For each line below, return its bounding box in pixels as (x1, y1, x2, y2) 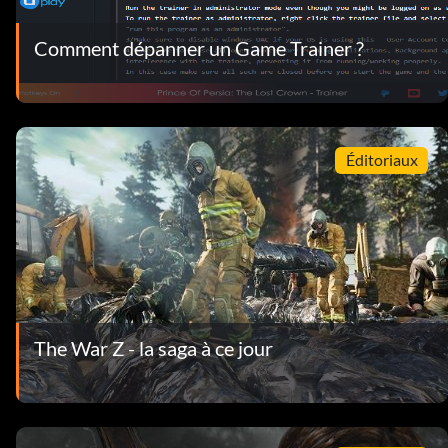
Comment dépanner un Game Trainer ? (34, 35, 364, 60)
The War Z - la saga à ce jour (34, 335, 273, 360)
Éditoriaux (345, 150, 418, 170)
